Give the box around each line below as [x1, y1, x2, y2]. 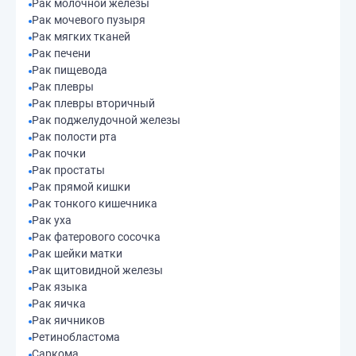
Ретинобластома [32, 331, 120, 343]
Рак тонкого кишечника [32, 197, 157, 210]
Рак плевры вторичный [32, 97, 155, 110]
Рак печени [32, 47, 91, 60]
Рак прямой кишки [32, 180, 130, 193]
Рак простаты [32, 164, 105, 176]
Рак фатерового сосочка [32, 230, 161, 243]
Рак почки [32, 147, 86, 160]
